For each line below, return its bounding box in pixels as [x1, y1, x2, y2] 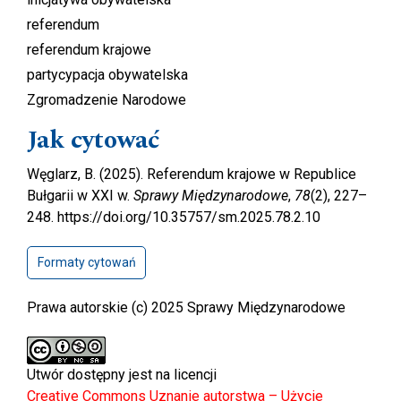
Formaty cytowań [37, 254, 136, 269]
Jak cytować [27, 120, 160, 159]
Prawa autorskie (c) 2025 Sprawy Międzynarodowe [27, 298, 346, 316]
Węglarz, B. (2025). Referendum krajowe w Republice [27, 165, 356, 183]
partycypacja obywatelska [27, 65, 188, 83]
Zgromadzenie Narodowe [27, 90, 186, 108]
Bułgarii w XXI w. [27, 186, 133, 204]
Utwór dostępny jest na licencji [27, 365, 217, 383]
